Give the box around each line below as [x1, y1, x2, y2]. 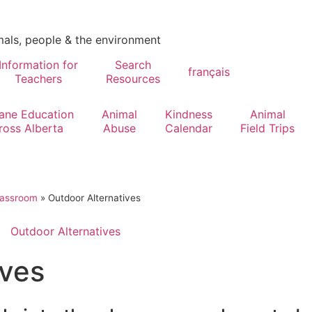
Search [115, 58, 151, 72]
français [188, 65, 230, 79]
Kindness [165, 107, 212, 121]
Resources [106, 72, 160, 86]
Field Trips [240, 121, 295, 135]
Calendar [165, 121, 212, 135]
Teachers [15, 72, 62, 86]
